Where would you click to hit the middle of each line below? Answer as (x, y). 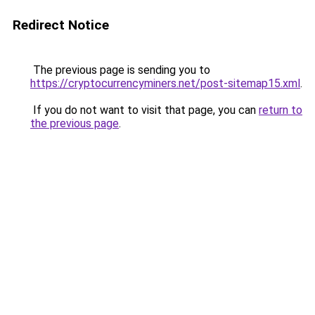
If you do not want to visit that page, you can (144, 110)
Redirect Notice (61, 25)
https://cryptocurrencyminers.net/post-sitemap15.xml (165, 83)
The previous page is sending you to (120, 70)
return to (281, 110)
